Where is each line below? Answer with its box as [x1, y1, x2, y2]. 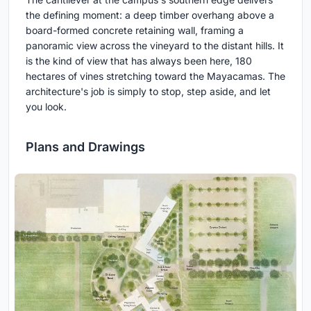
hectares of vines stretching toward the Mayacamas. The [26, 70, 285, 83]
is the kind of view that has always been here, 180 [26, 55, 252, 67]
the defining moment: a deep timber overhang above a [26, 9, 274, 22]
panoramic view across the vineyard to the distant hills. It [26, 40, 284, 52]
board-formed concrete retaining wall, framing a [26, 24, 244, 37]
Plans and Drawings [26, 140, 145, 155]
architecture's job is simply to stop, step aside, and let [26, 85, 271, 98]
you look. [26, 101, 67, 113]
